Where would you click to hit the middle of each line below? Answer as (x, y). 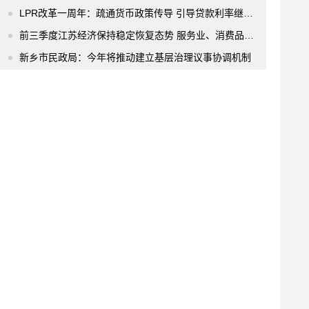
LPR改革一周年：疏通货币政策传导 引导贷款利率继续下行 (131, 13)
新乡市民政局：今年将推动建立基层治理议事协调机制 (135, 57)
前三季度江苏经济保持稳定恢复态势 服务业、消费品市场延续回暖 (132, 35)
